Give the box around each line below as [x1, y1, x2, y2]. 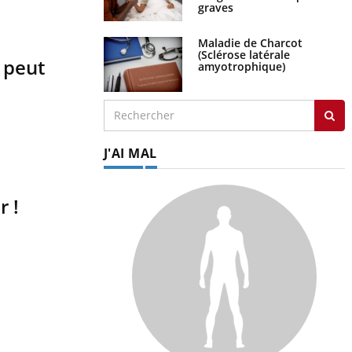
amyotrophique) [197, 58, 285, 74]
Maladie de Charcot [197, 35, 302, 50]
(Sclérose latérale [197, 46, 290, 62]
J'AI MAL [103, 144, 157, 162]
